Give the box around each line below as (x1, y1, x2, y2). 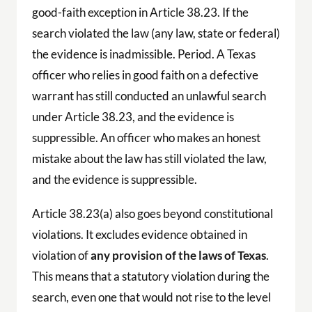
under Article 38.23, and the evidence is (31, 109, 234, 125)
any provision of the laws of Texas (90, 248, 266, 263)
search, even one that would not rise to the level (31, 290, 271, 305)
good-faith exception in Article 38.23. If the (31, 5, 249, 20)
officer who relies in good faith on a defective (31, 68, 258, 83)
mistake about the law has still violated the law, (31, 151, 267, 166)
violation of (31, 248, 91, 263)
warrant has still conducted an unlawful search (31, 88, 266, 104)
